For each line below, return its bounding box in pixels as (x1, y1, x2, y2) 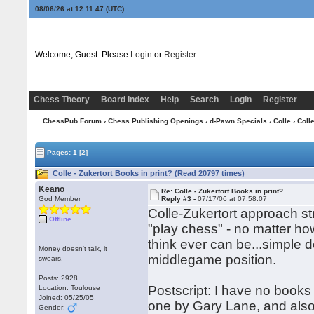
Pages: (45, 148, 74, 156)
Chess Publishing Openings (107, 117, 203, 125)
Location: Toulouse (39, 284, 101, 292)
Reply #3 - (161, 195, 198, 203)
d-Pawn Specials (209, 117, 267, 125)
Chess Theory (33, 95, 90, 104)
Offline (49, 215, 72, 223)
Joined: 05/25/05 (39, 294, 95, 301)
